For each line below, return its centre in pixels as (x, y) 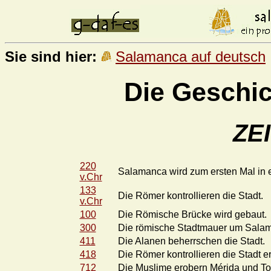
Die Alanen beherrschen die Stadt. (191, 241)
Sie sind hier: (51, 57)
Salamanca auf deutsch (191, 57)
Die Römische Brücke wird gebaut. (192, 214)
